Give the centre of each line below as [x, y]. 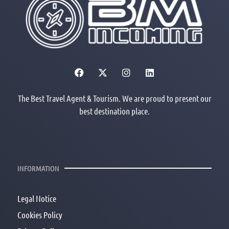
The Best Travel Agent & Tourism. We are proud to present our [114, 98]
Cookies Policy [40, 214]
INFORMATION [38, 168]
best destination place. [114, 111]
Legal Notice [37, 198]
